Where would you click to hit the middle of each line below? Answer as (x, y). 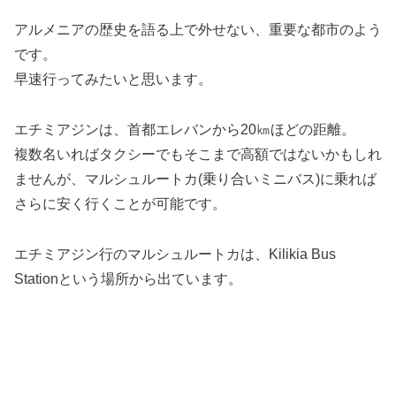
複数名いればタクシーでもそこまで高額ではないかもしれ (198, 154)
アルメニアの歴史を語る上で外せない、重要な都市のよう (198, 29)
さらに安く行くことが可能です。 (120, 203)
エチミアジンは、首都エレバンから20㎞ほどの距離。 (185, 129)
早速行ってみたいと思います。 (113, 79)
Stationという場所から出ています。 (128, 278)
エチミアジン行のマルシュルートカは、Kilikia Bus (175, 254)
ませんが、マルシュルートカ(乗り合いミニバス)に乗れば (195, 179)
